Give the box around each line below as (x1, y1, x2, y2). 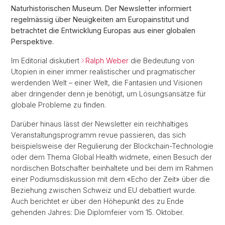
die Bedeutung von (129, 56, 194, 65)
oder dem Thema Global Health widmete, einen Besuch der (11, 152, 212, 161)
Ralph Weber (85, 56, 129, 65)
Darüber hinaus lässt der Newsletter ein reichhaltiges (11, 119, 188, 128)
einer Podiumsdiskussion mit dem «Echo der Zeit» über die (11, 174, 210, 183)
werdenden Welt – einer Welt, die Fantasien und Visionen (11, 78, 202, 87)
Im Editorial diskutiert (11, 56, 81, 65)
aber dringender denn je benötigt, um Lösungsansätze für (11, 89, 206, 98)
